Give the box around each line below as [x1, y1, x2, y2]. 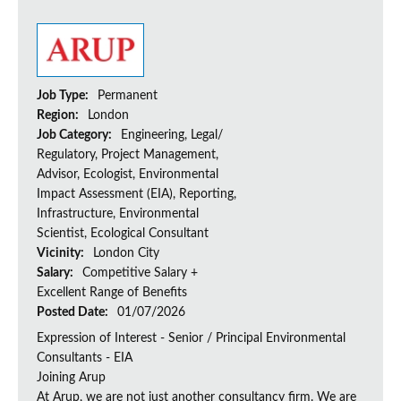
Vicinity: [37, 247, 87, 260]
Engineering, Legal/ [121, 129, 223, 142]
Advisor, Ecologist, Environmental [37, 168, 218, 182]
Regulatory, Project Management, [37, 149, 218, 162]
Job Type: [37, 90, 91, 103]
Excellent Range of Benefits [37, 286, 187, 300]
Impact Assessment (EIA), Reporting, [37, 188, 236, 201]
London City [93, 247, 159, 260]
